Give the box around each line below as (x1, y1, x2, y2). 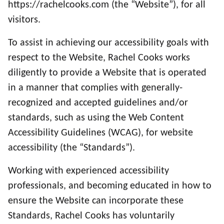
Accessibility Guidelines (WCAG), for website (8, 128, 193, 138)
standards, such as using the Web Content (8, 113, 184, 123)
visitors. (8, 15, 40, 25)
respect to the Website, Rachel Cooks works (8, 53, 190, 63)
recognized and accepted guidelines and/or (8, 98, 188, 108)
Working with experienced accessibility (8, 166, 169, 176)
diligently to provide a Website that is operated (8, 68, 206, 78)
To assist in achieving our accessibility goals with (8, 38, 209, 48)
